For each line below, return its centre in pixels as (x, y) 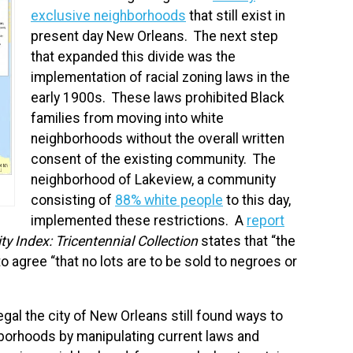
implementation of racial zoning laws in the (160, 77)
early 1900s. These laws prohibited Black (158, 97)
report (266, 220)
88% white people (169, 200)
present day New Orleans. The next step (154, 36)
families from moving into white (127, 118)
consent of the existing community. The (153, 159)
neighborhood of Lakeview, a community (153, 179)
